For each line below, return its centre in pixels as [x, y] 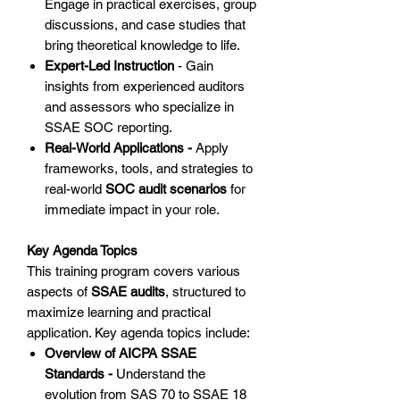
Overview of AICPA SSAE [121, 354]
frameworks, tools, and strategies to [149, 169]
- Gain [194, 66]
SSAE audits [128, 292]
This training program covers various [133, 271]
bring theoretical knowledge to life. [142, 46]
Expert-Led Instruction [109, 66]
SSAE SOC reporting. [108, 128]
